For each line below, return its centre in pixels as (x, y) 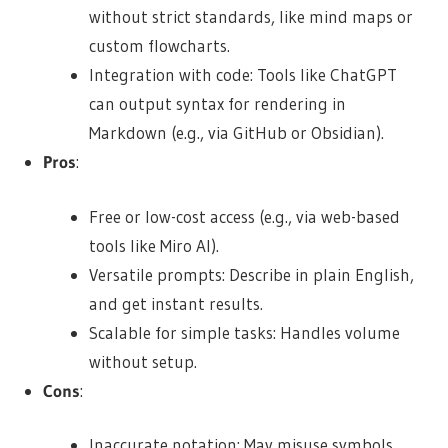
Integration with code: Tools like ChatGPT (243, 75)
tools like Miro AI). (154, 245)
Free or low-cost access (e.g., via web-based (245, 216)
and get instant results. (176, 303)
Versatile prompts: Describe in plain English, (252, 274)
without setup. (143, 361)
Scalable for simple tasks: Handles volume (245, 332)
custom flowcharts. (160, 46)
